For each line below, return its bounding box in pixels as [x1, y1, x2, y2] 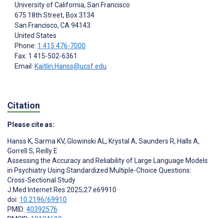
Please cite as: [7, 121, 54, 129]
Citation [7, 100, 40, 111]
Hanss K [7, 137, 32, 145]
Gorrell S [7, 147, 33, 155]
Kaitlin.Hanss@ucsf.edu [35, 62, 107, 70]
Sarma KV [33, 137, 64, 145]
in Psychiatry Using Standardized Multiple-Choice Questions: [7, 166, 191, 175]
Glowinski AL [66, 137, 106, 145]
